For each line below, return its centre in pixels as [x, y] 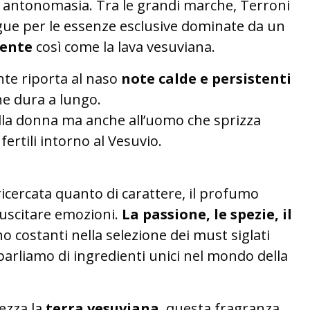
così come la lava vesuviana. [124, 47]
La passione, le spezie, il [207, 214]
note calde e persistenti [206, 79]
